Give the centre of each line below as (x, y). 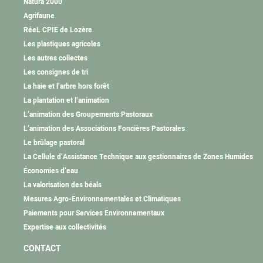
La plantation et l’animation (66, 101)
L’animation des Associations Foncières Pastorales (104, 129)
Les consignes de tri (56, 73)
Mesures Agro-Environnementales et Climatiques (102, 199)
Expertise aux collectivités (65, 227)
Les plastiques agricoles (62, 44)
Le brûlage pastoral (54, 143)
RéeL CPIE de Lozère (58, 30)
